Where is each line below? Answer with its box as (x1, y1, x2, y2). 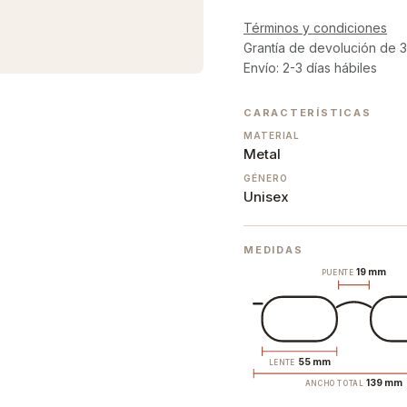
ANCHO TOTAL (304, 379, 366, 389)
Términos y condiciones (243, 20, 387, 36)
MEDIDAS (243, 243, 303, 257)
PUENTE (321, 268, 356, 278)
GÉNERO (243, 173, 288, 184)
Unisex (243, 188, 289, 206)
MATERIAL (243, 130, 301, 142)
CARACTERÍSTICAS (243, 106, 372, 120)
